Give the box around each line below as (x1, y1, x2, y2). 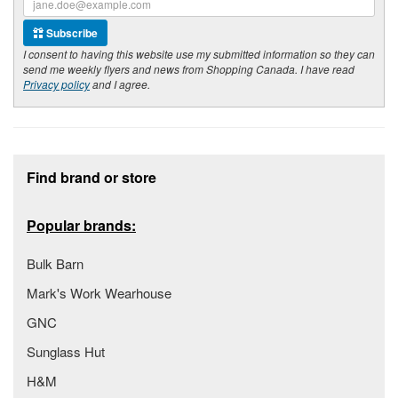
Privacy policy (23, 76, 90, 92)
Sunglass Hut (27, 342, 105, 362)
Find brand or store (27, 167, 156, 188)
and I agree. (90, 76, 150, 92)
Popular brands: (27, 215, 136, 236)
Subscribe (44, 25, 98, 42)
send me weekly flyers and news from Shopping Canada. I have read (23, 61, 354, 77)
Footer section (12, 150, 114, 174)
